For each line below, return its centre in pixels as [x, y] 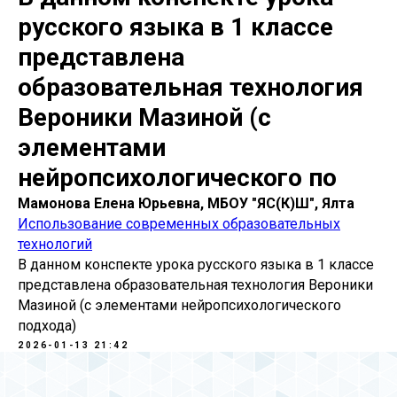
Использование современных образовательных [179, 223]
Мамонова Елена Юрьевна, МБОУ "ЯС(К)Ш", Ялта [186, 203]
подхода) [47, 325]
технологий [55, 244]
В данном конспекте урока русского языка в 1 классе [196, 264]
